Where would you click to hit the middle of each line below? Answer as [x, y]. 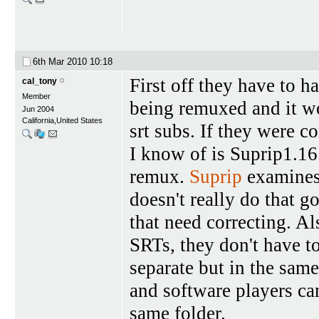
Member [36, 96]
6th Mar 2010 [61, 61]
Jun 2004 [38, 109]
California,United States [62, 120]
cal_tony [40, 81]
